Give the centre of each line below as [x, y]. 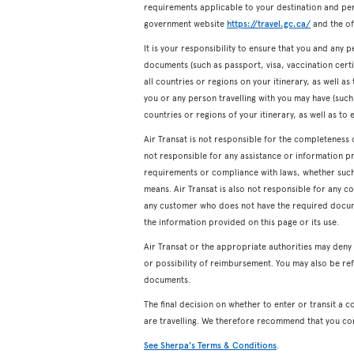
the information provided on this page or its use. [241, 222]
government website [185, 23]
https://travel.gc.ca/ [269, 23]
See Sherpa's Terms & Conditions [210, 345]
